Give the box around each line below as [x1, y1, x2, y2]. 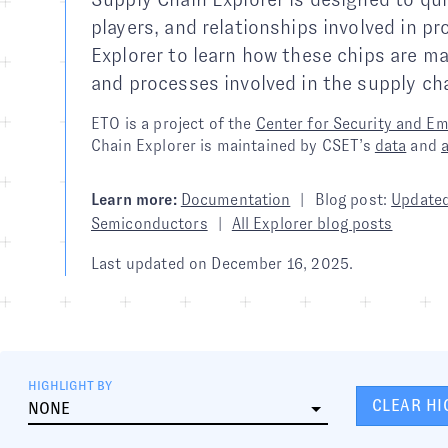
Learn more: [91, 191, 177, 208]
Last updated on [91, 255, 212, 272]
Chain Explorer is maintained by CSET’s [91, 137, 375, 154]
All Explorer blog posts [231, 215, 393, 232]
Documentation [180, 191, 291, 208]
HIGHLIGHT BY [28, 379, 112, 393]
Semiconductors [91, 215, 208, 232]
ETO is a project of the [91, 115, 256, 132]
